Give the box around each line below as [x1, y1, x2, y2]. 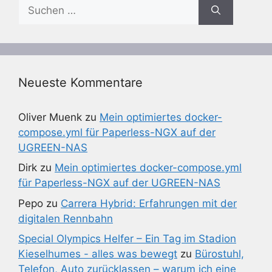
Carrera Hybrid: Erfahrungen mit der [61, 197, 237, 209]
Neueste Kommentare [18, 75, 143, 90]
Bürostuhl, [195, 248, 244, 260]
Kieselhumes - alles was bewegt [18, 248, 177, 260]
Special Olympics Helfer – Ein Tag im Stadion [18, 233, 236, 245]
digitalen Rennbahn [18, 212, 113, 225]
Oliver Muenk [18, 110, 82, 123]
